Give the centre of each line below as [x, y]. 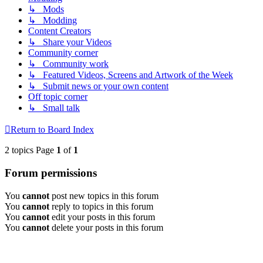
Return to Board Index [52, 130]
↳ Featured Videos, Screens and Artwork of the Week [131, 75]
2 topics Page [31, 150]
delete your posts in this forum [106, 227]
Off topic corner [58, 97]
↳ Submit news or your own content [98, 86]
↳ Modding [53, 21]
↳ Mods [46, 9]
